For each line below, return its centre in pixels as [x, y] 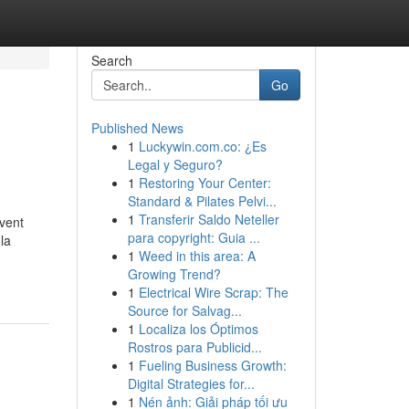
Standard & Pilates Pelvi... [202, 201]
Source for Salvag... [184, 310]
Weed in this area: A [197, 256]
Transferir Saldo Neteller [209, 219]
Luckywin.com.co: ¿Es [202, 146]
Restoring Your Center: [204, 183]
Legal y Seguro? [175, 164]
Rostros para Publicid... [194, 347]
